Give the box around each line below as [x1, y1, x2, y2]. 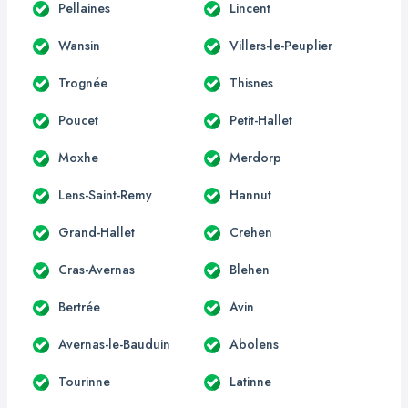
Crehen [229, 222, 272, 241]
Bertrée [58, 297, 100, 316]
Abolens [229, 334, 279, 353]
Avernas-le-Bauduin [58, 334, 170, 353]
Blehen [229, 260, 270, 279]
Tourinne [58, 372, 110, 391]
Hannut [229, 185, 271, 204]
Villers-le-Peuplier [229, 36, 332, 55]
